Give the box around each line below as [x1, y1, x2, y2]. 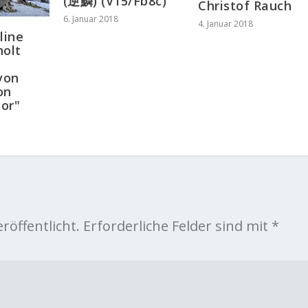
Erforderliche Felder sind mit [82, 216, 272, 235]
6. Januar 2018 [63, 12, 118, 25]
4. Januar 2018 [198, 17, 254, 30]
